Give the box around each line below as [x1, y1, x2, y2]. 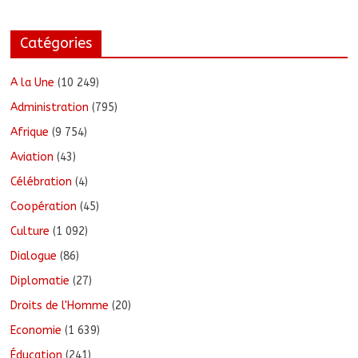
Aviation [10, 149, 54, 164]
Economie [10, 323, 62, 337]
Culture [10, 224, 50, 238]
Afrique [10, 125, 50, 139]
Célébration [10, 174, 73, 189]
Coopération [10, 199, 78, 213]
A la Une [10, 75, 55, 89]
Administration [10, 100, 89, 114]
